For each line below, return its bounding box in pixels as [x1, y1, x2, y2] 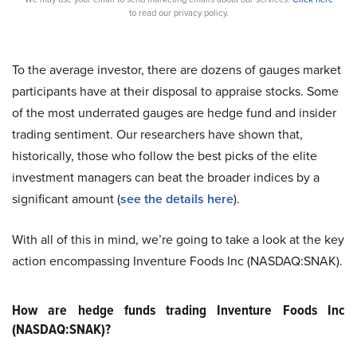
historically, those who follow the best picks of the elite [12, 147, 317, 165]
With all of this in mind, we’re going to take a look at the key [12, 230, 344, 249]
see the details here [120, 190, 233, 208]
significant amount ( [12, 190, 120, 208]
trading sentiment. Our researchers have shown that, [12, 125, 303, 143]
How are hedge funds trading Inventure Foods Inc [12, 300, 345, 320]
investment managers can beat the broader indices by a [12, 168, 320, 186]
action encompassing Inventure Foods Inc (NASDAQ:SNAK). [12, 252, 343, 270]
